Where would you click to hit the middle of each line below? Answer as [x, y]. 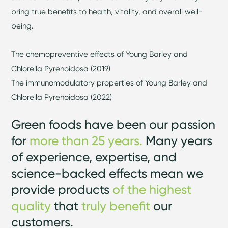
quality [31, 205]
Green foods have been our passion [113, 124]
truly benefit [118, 205]
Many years [178, 140]
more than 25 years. [86, 140]
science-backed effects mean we [107, 173]
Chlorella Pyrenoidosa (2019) [61, 68]
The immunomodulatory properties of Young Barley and [109, 82]
